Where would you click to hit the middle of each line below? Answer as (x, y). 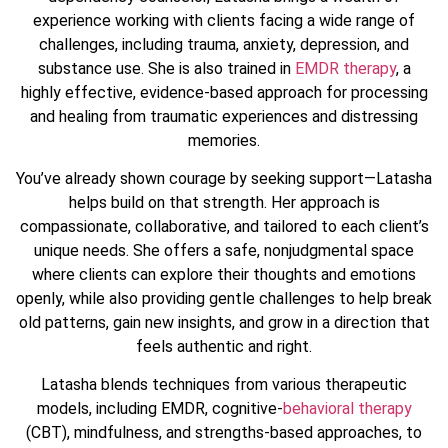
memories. (224, 140)
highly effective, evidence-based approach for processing (224, 92)
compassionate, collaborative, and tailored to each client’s (224, 226)
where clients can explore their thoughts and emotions (224, 274)
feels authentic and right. (224, 346)
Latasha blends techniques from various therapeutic (224, 385)
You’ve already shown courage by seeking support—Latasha (224, 178)
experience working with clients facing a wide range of (224, 20)
